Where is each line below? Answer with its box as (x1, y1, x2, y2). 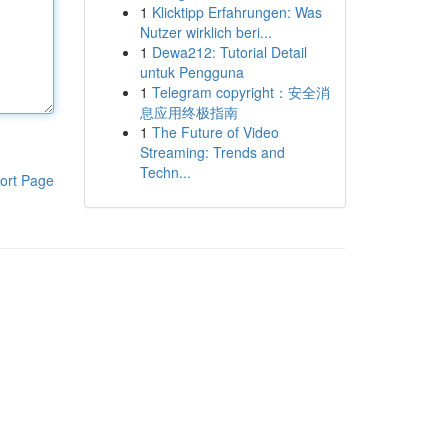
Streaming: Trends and (139, 142, 285, 162)
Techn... (139, 162, 191, 182)
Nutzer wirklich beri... (139, 22, 272, 42)
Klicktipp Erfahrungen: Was (151, 2, 322, 22)
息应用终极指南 (139, 102, 238, 122)
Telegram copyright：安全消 (151, 82, 330, 102)
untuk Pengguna (139, 62, 244, 82)
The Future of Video (151, 122, 279, 142)
